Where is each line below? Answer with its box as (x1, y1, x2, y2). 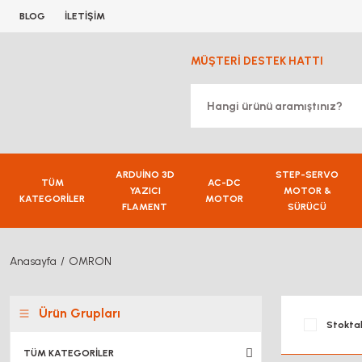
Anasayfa (10, 255, 57, 268)
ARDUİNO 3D (115, 169, 175, 180)
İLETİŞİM (65, 11, 105, 22)
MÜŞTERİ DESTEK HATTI (191, 54, 323, 68)
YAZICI (128, 185, 161, 196)
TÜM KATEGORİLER (23, 347, 114, 359)
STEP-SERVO (276, 169, 339, 180)
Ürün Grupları (39, 305, 120, 321)
